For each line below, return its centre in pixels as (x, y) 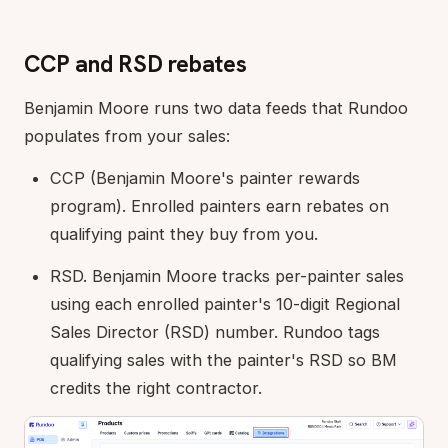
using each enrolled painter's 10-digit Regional (225, 303)
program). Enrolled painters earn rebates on (219, 205)
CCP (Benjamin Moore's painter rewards (205, 177)
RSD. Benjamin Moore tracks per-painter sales (227, 275)
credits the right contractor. (156, 387)
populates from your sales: (127, 135)
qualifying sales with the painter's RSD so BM (223, 359)
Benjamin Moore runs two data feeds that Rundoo (216, 107)
